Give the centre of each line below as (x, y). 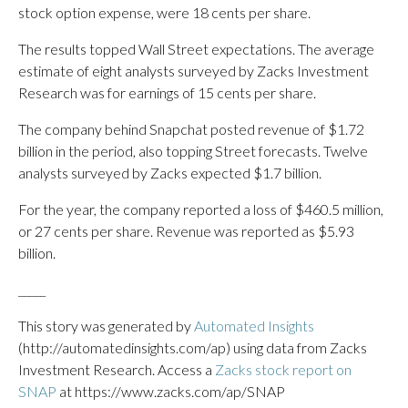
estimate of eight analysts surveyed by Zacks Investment (194, 71)
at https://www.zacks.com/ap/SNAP (171, 391)
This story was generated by (106, 326)
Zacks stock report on (283, 369)
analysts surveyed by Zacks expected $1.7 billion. (170, 173)
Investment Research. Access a (117, 369)
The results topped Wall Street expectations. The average (196, 49)
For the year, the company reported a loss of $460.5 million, (201, 209)
